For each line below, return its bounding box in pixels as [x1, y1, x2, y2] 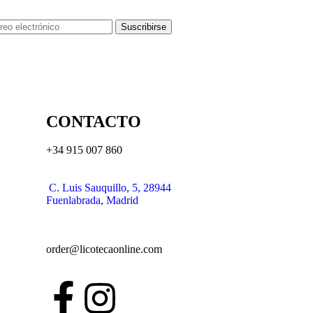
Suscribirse [120, 22, 166, 33]
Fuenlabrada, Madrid [46, 194, 138, 206]
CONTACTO [46, 112, 141, 131]
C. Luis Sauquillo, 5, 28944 [49, 181, 171, 194]
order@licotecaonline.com [46, 242, 162, 255]
